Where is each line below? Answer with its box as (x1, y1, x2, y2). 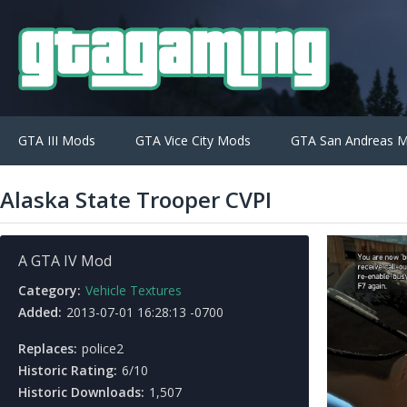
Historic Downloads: (18, 383, 144, 401)
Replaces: (18, 340, 77, 357)
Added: (18, 303, 62, 321)
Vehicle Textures (85, 282, 182, 299)
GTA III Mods (18, 132, 95, 149)
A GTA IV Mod (18, 251, 112, 271)
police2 (82, 340, 124, 357)
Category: (18, 282, 81, 299)
